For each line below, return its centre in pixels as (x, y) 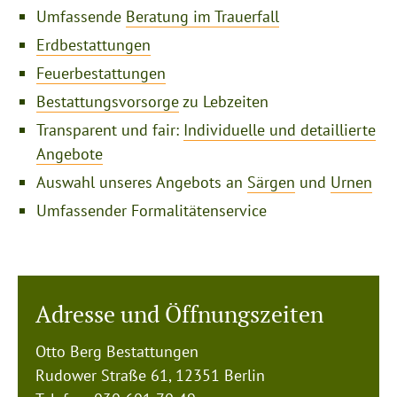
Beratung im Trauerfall (202, 16)
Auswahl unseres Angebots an (142, 182)
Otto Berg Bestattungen (117, 351)
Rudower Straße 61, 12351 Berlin (150, 375)
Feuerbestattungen (101, 73)
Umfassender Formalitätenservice (152, 210)
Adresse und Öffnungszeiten (179, 314)
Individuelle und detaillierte (280, 130)
